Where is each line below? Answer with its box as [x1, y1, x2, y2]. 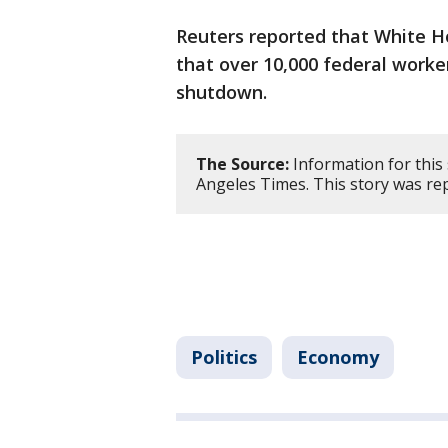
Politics [191, 345, 257, 370]
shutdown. [176, 80, 267, 105]
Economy [297, 345, 379, 370]
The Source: [196, 153, 289, 176]
